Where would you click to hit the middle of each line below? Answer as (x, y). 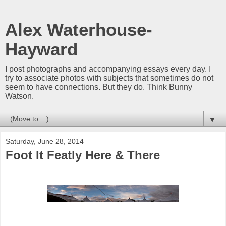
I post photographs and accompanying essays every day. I (108, 69)
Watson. (19, 96)
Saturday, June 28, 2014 (45, 141)
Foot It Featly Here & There (83, 155)
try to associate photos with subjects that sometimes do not (109, 78)
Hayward (41, 49)
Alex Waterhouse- (79, 30)
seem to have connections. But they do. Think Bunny (99, 87)
